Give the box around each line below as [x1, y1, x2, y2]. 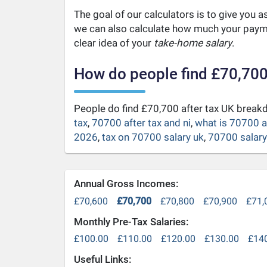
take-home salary [153, 36, 232, 49]
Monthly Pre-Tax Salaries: [73, 215, 189, 228]
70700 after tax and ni [91, 117, 191, 129]
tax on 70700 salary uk [101, 131, 204, 143]
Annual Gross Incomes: [73, 178, 179, 190]
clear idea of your [73, 36, 154, 49]
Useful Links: [73, 253, 132, 266]
